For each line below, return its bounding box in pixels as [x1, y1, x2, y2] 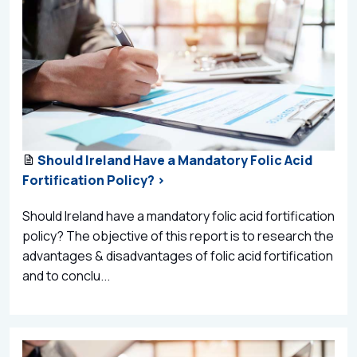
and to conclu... [22, 267, 110, 285]
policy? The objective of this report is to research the [22, 227, 334, 245]
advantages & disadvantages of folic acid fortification [22, 247, 333, 265]
